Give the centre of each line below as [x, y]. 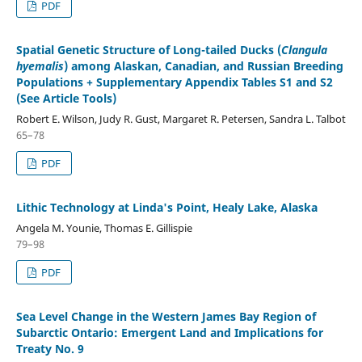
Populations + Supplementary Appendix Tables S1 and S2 [174, 82]
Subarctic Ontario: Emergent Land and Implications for [169, 332]
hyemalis [40, 65]
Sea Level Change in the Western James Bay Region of [166, 316]
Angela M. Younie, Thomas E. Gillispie [104, 227]
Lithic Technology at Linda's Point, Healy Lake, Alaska [166, 207]
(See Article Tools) [66, 98]
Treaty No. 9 [50, 348]
